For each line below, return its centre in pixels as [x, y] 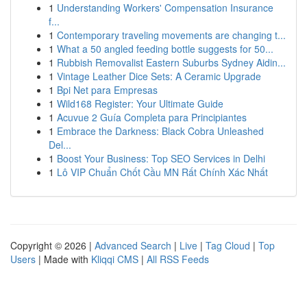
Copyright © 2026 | [52, 245]
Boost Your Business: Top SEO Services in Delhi [161, 158]
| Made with [63, 259]
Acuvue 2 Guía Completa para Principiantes [152, 117]
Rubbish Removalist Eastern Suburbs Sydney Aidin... [171, 62]
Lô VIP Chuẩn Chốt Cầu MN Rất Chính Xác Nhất [162, 172]
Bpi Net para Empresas [107, 90]
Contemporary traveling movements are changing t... [171, 35]
